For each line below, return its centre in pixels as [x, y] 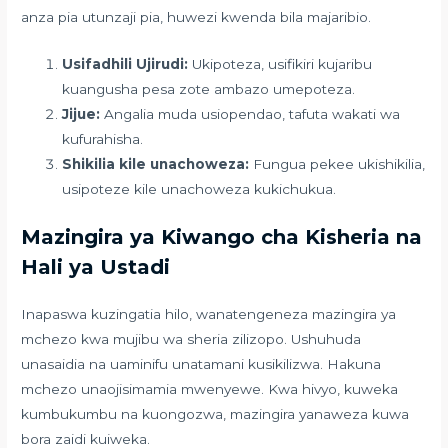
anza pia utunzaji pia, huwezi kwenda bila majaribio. [196, 16]
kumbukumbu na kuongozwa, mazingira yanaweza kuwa [215, 414]
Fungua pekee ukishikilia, [337, 163]
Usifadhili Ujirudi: [125, 63]
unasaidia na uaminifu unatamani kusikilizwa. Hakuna [201, 364]
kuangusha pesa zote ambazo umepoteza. [209, 88]
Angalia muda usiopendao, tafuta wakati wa [250, 113]
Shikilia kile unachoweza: [156, 163]
